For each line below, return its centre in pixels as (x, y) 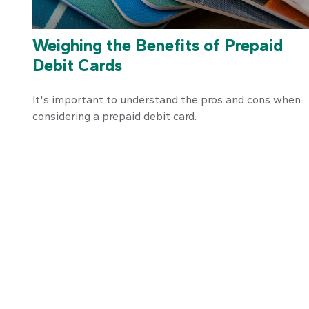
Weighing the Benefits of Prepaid (157, 46)
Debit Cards (77, 66)
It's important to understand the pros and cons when (166, 100)
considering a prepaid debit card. (114, 117)
